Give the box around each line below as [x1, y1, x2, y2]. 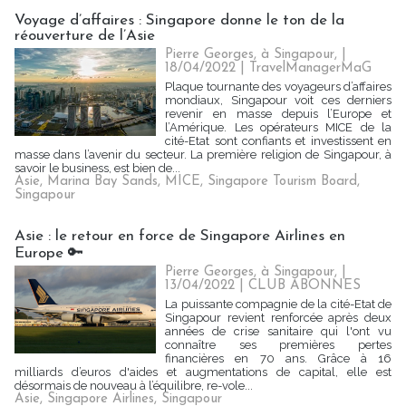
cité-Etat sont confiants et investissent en [165, 134, 391, 148]
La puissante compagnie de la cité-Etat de [165, 297, 391, 311]
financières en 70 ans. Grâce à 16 [165, 352, 391, 365]
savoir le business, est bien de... [14, 161, 180, 175]
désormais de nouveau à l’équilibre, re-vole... [14, 379, 253, 392]
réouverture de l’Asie [14, 28, 155, 43]
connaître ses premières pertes [165, 338, 391, 352]
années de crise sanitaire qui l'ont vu [165, 324, 391, 338]
